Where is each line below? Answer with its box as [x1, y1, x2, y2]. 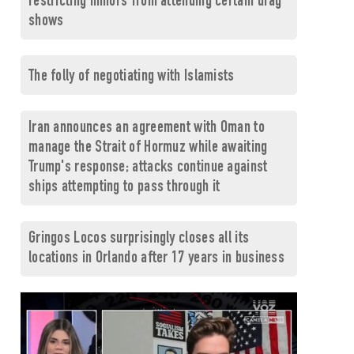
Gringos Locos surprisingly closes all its [28, 231, 250, 247]
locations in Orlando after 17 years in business [28, 250, 285, 267]
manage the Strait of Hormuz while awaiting [28, 140, 268, 156]
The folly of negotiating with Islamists [28, 69, 235, 85]
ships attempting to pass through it [28, 179, 220, 196]
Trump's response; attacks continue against [28, 160, 268, 176]
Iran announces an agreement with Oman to [28, 120, 265, 137]
